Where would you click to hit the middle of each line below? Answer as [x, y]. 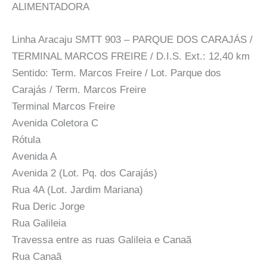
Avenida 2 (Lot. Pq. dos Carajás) [85, 173]
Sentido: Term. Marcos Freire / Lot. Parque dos [117, 73]
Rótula [26, 139]
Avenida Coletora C [55, 123]
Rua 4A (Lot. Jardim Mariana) [77, 190]
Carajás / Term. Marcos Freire [79, 89]
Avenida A [34, 156]
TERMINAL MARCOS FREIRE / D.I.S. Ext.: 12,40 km [131, 56]
